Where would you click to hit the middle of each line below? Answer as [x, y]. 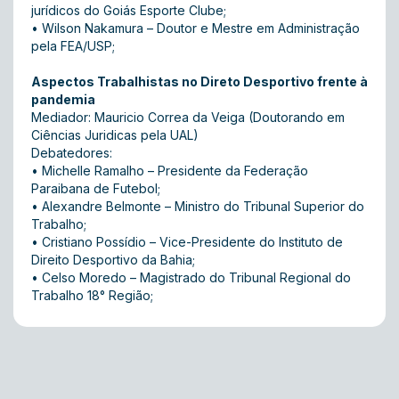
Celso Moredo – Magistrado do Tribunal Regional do [196, 277]
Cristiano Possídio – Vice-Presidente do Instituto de [192, 242]
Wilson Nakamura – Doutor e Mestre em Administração [201, 28]
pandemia [63, 99]
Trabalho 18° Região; [92, 295]
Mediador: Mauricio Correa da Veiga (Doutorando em [188, 117]
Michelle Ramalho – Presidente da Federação [175, 171]
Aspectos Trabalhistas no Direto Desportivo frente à [199, 81]
